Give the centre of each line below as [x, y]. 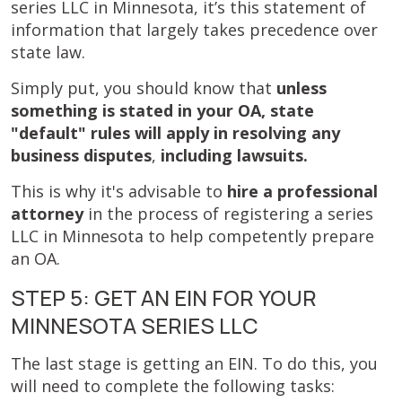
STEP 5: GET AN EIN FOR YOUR [164, 297]
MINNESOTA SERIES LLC [135, 325]
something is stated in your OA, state [162, 110]
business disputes [81, 155]
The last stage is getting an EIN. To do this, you [194, 363]
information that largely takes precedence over [194, 30]
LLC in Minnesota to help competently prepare [192, 236]
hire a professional [300, 191]
